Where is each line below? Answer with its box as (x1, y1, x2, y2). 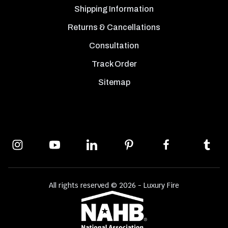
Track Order (91, 60, 137, 69)
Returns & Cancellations (68, 23, 160, 32)
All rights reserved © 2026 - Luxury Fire (49, 180, 179, 190)
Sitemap (98, 78, 130, 87)
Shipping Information (74, 5, 154, 14)
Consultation (89, 41, 139, 50)
